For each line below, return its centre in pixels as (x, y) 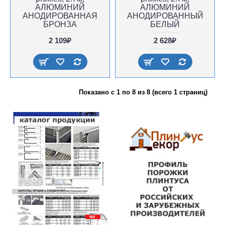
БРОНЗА (60, 24)
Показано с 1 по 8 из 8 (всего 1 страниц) (143, 92)
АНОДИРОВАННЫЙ (165, 16)
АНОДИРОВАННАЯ (60, 16)
